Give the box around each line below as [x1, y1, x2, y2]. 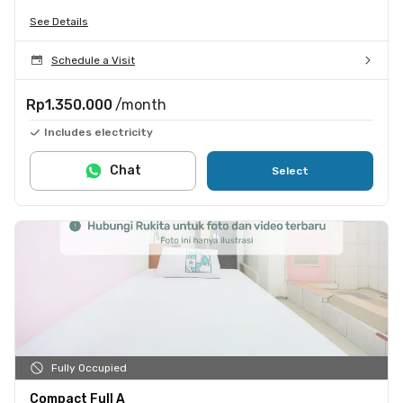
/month [115, 95, 166, 113]
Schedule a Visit [51, 53, 135, 67]
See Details [30, 14, 88, 28]
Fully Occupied [51, 361, 127, 374]
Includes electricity [44, 125, 153, 139]
